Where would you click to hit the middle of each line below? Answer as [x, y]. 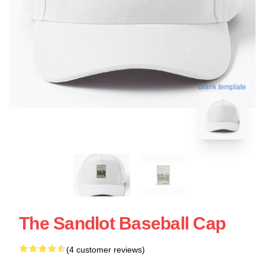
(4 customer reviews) [106, 249]
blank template [222, 85]
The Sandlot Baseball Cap [122, 223]
